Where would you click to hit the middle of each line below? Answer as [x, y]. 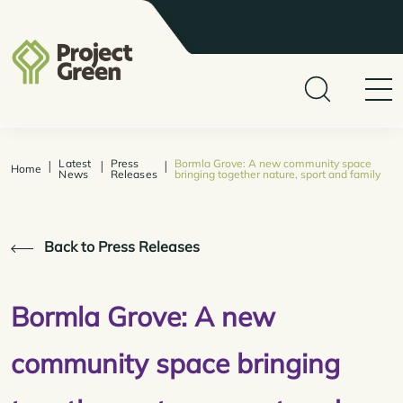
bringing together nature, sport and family [277, 174]
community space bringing [175, 363]
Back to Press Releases [120, 246]
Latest [75, 163]
